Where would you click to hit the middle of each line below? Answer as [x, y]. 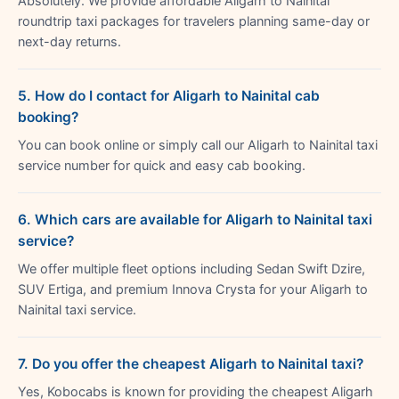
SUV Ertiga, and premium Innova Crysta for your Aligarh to [193, 289]
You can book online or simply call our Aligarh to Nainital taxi [198, 145]
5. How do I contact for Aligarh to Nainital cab [169, 95]
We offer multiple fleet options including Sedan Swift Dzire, [191, 269]
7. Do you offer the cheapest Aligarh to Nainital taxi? [191, 363]
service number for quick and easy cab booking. [162, 165]
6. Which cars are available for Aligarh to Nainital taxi [195, 219]
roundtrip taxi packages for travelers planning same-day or [194, 21]
